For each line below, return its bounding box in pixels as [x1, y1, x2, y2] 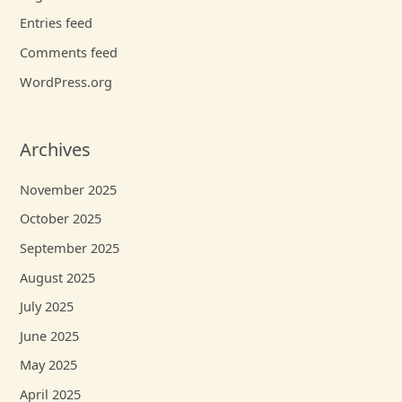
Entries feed [20, 13, 93, 32]
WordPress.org [20, 72, 113, 91]
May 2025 [20, 355, 78, 374]
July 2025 [20, 297, 74, 316]
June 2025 [20, 326, 80, 345]
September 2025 [20, 238, 120, 257]
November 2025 [20, 179, 118, 198]
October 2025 [20, 209, 102, 228]
